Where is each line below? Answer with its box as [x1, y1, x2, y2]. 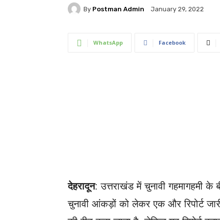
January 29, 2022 [151, 5, 204, 13]
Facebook [159, 39, 186, 46]
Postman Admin [92, 5, 144, 13]
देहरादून [68, 181, 95, 192]
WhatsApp [93, 39, 123, 46]
